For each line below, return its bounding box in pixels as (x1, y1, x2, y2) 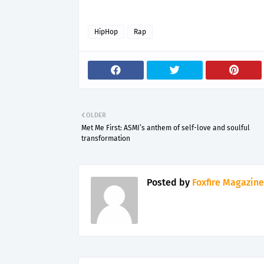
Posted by (147, 177, 190, 188)
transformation (81, 134, 130, 143)
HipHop (94, 28, 118, 36)
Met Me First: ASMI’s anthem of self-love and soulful (81, 124, 250, 132)
